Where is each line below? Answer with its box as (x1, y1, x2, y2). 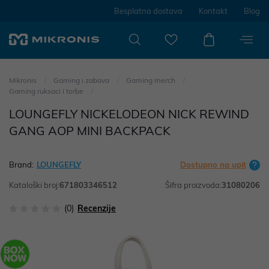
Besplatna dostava (114, 6, 183, 16)
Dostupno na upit (180, 160, 246, 169)
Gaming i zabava (53, 76, 111, 85)
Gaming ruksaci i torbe (9, 86, 85, 95)
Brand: (9, 160, 34, 169)
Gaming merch (126, 76, 177, 85)
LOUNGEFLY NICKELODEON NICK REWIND (9, 106, 249, 121)
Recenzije (77, 203, 116, 214)
